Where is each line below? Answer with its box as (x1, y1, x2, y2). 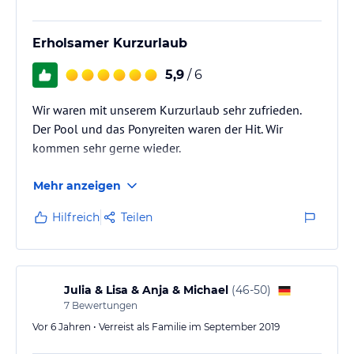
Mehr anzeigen (33, 179, 121, 193)
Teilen (121, 210, 153, 224)
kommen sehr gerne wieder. (32, 140, 181, 156)
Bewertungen (70, 299, 137, 311)
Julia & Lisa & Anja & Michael (64, 283, 228, 297)
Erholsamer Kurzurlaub (32, 36, 187, 51)
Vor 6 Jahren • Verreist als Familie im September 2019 (32, 321, 280, 333)
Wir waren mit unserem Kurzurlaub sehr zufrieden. (32, 102, 301, 118)
